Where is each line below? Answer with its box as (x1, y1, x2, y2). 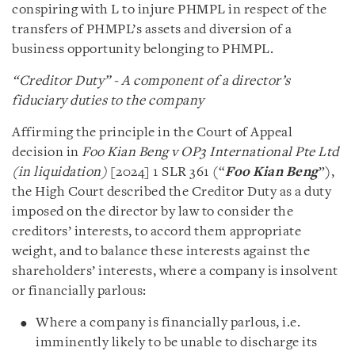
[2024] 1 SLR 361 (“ (109, 165, 225, 179)
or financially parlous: (12, 284, 147, 298)
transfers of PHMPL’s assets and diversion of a (12, 22, 292, 36)
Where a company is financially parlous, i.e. (36, 315, 300, 330)
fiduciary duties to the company (12, 94, 204, 108)
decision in (12, 145, 82, 159)
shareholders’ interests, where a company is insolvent (12, 264, 338, 278)
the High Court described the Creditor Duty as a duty (12, 185, 331, 199)
